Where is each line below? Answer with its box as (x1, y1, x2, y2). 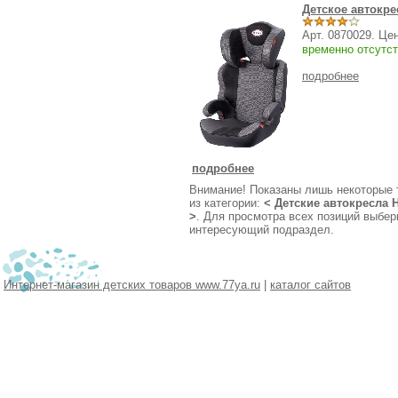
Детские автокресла (275, 196, 388, 210)
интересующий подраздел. (189, 223, 334, 236)
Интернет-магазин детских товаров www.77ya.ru (4, 278, 260, 291)
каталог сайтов (270, 278, 351, 291)
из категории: (189, 196, 264, 210)
